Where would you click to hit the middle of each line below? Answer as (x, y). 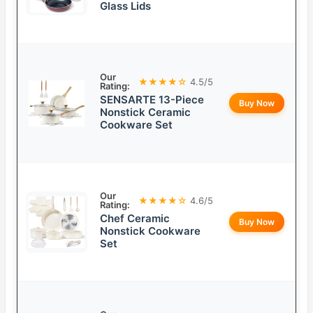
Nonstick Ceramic (145, 112)
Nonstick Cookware (150, 231)
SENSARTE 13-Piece (152, 100)
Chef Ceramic (135, 219)
